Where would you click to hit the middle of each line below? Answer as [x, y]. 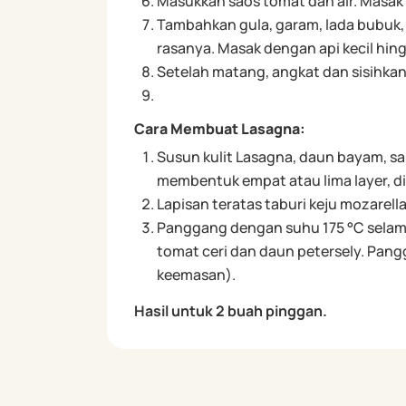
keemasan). [196, 274]
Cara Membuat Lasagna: [219, 128]
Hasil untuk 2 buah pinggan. [230, 310]
